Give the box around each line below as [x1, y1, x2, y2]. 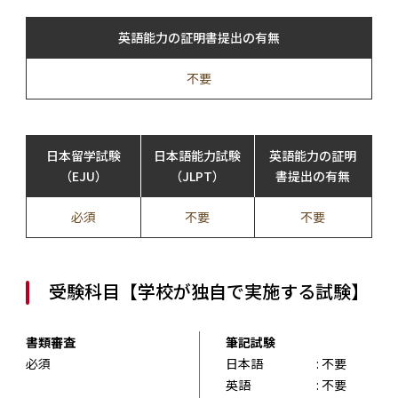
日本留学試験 [45, 146, 121, 164]
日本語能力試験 [154, 146, 242, 164]
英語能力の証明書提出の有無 [117, 28, 280, 46]
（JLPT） [170, 166, 226, 185]
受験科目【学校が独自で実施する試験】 [48, 277, 369, 304]
